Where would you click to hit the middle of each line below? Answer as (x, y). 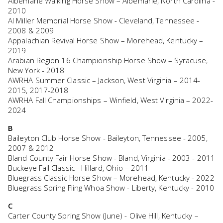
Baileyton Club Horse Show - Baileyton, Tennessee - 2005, (108, 138)
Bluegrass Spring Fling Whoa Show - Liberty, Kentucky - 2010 (111, 187)
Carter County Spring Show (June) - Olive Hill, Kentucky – (103, 215)
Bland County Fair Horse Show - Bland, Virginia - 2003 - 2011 (111, 158)
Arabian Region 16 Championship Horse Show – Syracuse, (108, 60)
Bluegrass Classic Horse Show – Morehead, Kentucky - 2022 (111, 177)
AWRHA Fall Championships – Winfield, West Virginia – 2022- (111, 100)
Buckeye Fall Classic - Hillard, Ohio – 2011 (79, 167)
